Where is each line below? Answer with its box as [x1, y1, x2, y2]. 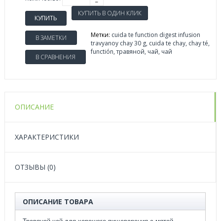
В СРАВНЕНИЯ [36, 52, 75, 61]
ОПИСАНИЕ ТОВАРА [23, 196, 93, 206]
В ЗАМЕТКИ [36, 33, 67, 42]
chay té [188, 38, 208, 47]
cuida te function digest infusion [111, 30, 200, 39]
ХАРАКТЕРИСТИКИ [15, 132, 79, 142]
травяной [116, 47, 145, 56]
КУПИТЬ [35, 14, 57, 23]
